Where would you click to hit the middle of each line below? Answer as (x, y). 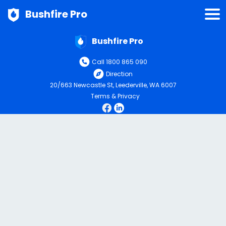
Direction (119, 74)
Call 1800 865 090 (119, 62)
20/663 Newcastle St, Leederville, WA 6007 (113, 85)
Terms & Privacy (115, 96)
